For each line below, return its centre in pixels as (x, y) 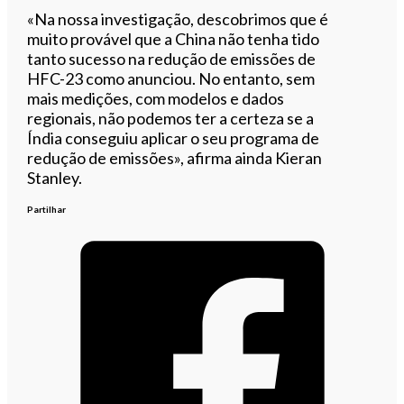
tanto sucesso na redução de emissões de (172, 58)
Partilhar (47, 209)
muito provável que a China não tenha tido (174, 38)
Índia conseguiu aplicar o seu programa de (174, 138)
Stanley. (55, 177)
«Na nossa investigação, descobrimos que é (178, 18)
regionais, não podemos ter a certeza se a (171, 118)
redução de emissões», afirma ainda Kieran (175, 157)
